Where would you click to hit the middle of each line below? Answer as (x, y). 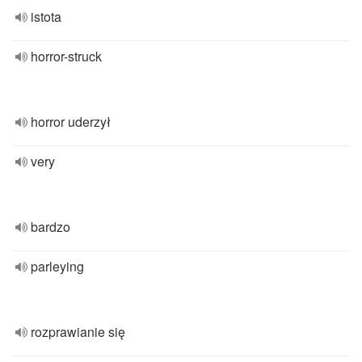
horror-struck (66, 56)
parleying (57, 266)
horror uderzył (71, 122)
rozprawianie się (78, 332)
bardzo (51, 227)
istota (46, 17)
